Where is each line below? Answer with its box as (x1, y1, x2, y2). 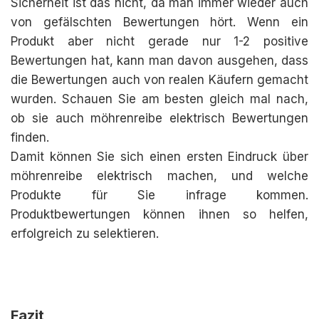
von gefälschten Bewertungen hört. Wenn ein (11, 15, 308, 29)
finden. (11, 130, 49, 145)
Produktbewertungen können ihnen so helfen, (11, 207, 308, 221)
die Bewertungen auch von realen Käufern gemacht (11, 73, 308, 87)
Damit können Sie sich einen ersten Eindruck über (11, 150, 308, 164)
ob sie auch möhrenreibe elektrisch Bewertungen (11, 111, 308, 125)
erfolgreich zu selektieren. (11, 226, 159, 241)
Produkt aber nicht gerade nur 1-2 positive (11, 34, 308, 48)
